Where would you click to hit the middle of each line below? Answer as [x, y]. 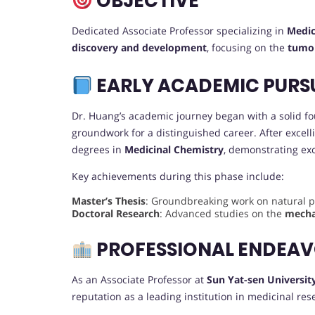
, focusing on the [247, 48]
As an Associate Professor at [139, 280]
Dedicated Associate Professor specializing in [179, 31]
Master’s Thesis [109, 201]
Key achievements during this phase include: [178, 176]
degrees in [98, 150]
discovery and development [139, 48]
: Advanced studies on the [222, 214]
